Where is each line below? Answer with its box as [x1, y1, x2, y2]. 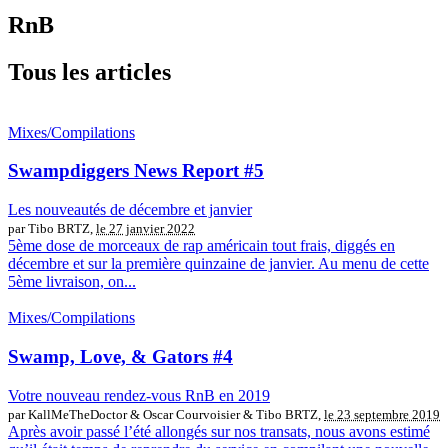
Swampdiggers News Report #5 [8, 160, 264, 182]
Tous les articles [8, 58, 171, 85]
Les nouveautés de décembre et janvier [8, 201, 252, 219]
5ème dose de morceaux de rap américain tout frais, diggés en [8, 237, 395, 255]
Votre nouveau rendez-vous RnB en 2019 [8, 386, 270, 404]
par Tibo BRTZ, [8, 221, 96, 237]
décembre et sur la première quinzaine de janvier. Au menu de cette [8, 255, 429, 273]
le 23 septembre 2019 [324, 406, 440, 422]
